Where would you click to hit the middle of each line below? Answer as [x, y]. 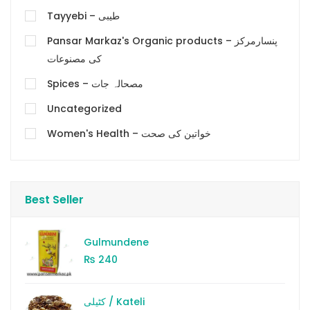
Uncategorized [84, 109]
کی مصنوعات [74, 59]
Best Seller [54, 200]
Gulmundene [116, 242]
